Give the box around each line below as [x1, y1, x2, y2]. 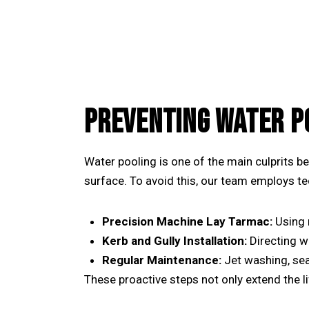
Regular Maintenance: [101, 252, 221, 267]
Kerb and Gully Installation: [101, 233, 247, 248]
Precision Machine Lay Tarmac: [101, 214, 272, 228]
